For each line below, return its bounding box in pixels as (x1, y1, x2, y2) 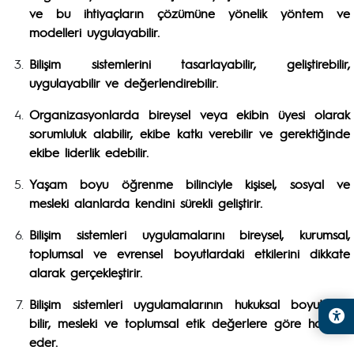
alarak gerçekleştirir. (29, 264, 148, 281)
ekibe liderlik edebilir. (29, 144, 154, 160)
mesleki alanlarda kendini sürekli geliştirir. (29, 194, 262, 211)
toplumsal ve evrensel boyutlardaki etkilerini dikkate (29, 245, 350, 262)
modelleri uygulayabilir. (29, 24, 165, 40)
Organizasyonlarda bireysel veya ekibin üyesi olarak (29, 106, 350, 122)
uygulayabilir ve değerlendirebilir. (29, 74, 224, 91)
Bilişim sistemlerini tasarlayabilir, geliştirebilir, (29, 55, 350, 72)
